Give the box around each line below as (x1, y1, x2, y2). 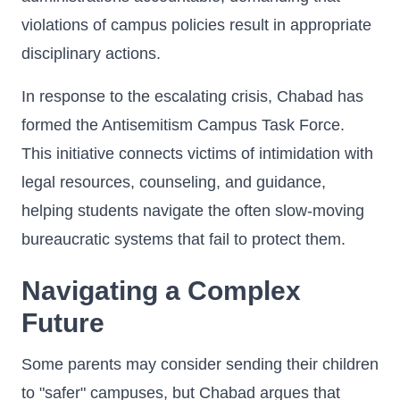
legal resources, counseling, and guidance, (21, 173, 326, 191)
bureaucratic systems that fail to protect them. (21, 230, 346, 248)
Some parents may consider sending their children (21, 355, 379, 373)
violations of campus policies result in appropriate (21, 16, 371, 34)
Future (21, 308, 104, 337)
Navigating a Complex (21, 276, 301, 305)
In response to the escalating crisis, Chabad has (21, 87, 363, 105)
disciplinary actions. (21, 45, 161, 62)
